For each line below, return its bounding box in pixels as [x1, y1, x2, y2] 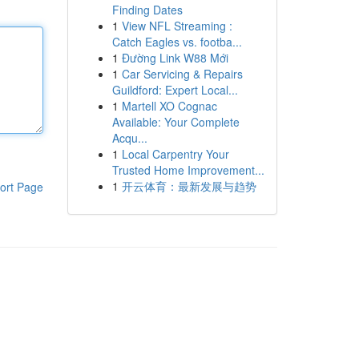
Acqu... [111, 130, 147, 146]
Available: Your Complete [111, 114, 240, 130]
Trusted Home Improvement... [111, 162, 264, 178]
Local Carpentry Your [121, 146, 229, 162]
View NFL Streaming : [121, 18, 232, 34]
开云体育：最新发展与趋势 [121, 178, 256, 194]
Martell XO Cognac [121, 98, 217, 114]
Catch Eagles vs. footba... [111, 34, 242, 50]
